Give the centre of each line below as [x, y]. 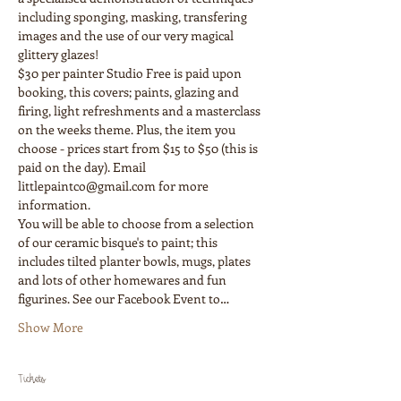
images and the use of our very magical [127, 35]
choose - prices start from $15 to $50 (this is [139, 148]
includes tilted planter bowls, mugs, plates [136, 260]
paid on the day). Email [83, 166]
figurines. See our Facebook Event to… [124, 298]
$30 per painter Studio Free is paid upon [131, 73]
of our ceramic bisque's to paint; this [119, 242]
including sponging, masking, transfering [134, 16]
